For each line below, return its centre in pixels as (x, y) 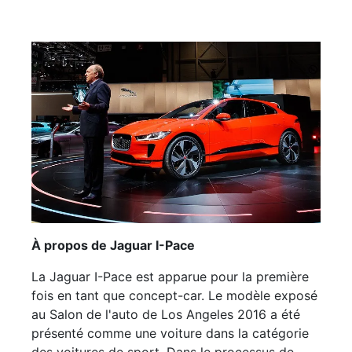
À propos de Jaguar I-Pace (113, 246)
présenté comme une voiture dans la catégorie (170, 334)
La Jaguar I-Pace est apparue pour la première (170, 277)
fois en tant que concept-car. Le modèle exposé (174, 296)
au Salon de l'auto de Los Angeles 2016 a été (166, 315)
